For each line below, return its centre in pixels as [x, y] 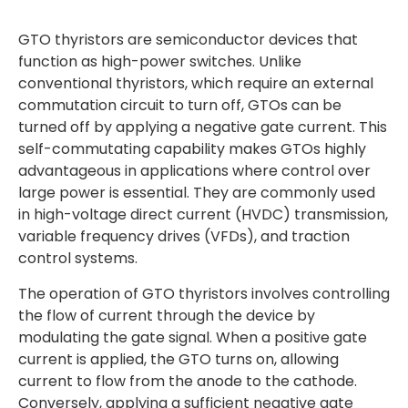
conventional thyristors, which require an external [196, 83]
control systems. [78, 258]
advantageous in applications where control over [194, 171]
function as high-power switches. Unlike [160, 61]
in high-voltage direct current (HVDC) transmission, [203, 214]
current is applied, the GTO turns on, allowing [178, 359]
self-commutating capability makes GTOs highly [192, 149]
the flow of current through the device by [167, 316]
